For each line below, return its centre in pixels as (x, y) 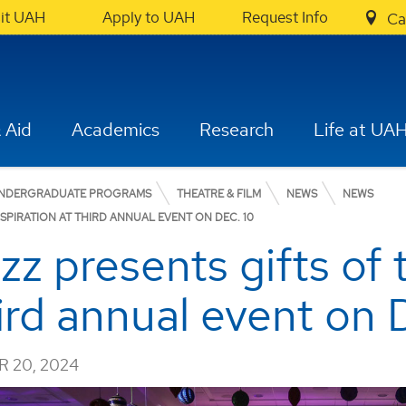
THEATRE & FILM (219, 194)
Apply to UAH (149, 17)
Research (237, 130)
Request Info (285, 17)
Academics (116, 130)
